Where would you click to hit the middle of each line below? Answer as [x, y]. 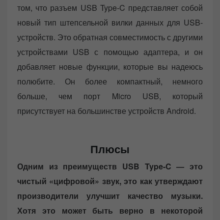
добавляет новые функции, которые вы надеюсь [110, 67]
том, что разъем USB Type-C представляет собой [110, 8]
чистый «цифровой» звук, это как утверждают [110, 181]
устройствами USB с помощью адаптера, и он [110, 52]
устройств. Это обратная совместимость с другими [110, 37]
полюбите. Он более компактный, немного [110, 82]
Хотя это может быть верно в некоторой [110, 211]
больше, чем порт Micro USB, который [110, 96]
